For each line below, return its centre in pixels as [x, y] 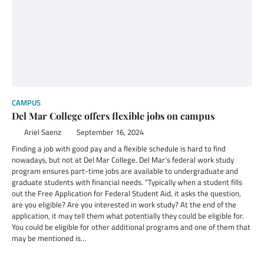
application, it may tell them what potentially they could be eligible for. [128, 216]
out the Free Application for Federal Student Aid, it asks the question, [126, 193]
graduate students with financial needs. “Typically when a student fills [127, 182]
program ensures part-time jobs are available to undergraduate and [125, 171]
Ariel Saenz [42, 132]
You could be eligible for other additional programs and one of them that [131, 227]
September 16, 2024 [110, 132]
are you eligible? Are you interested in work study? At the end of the [124, 204]
